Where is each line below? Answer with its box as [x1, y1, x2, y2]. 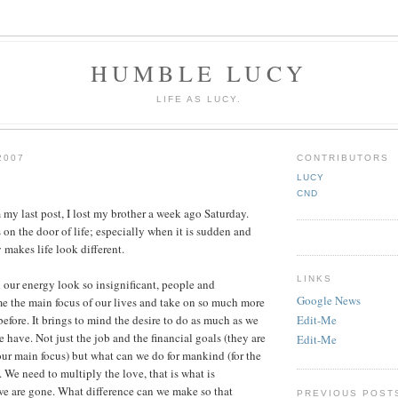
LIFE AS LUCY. [155, 93, 243, 104]
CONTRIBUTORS [297, 152, 390, 163]
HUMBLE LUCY [90, 58, 308, 88]
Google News [297, 291, 361, 308]
